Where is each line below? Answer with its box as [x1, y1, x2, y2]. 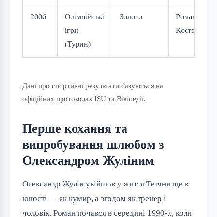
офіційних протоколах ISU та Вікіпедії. [22, 94, 146, 103]
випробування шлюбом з [22, 138, 164, 152]
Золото [120, 13, 142, 21]
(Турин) [65, 40, 91, 48]
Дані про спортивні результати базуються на [22, 81, 163, 90]
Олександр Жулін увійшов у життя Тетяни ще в [22, 179, 188, 189]
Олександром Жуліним [22, 154, 154, 168]
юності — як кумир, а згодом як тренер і [22, 194, 166, 203]
